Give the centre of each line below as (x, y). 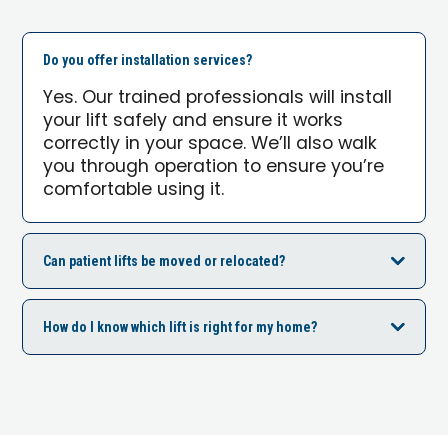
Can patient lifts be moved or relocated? (164, 260)
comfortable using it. (134, 190)
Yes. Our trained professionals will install (218, 98)
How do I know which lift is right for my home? (180, 326)
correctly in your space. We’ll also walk (210, 144)
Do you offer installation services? (148, 59)
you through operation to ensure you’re (214, 167)
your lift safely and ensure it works (193, 121)
